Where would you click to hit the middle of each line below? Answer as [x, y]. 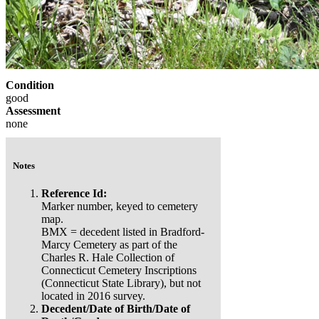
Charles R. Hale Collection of [108, 258]
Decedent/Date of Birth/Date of [116, 309]
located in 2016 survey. [93, 296]
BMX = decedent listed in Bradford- [123, 232]
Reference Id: [74, 194]
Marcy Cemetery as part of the [109, 245]
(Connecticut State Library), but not [121, 283]
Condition [30, 85]
